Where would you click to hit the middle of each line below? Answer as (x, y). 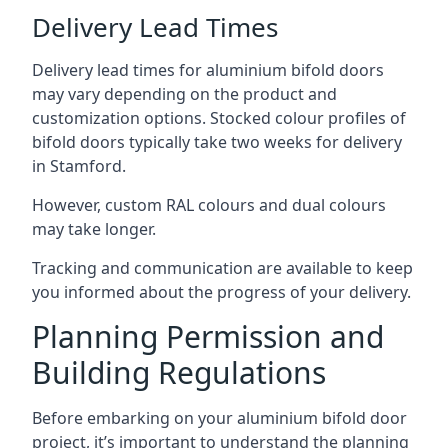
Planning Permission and (208, 336)
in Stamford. (79, 166)
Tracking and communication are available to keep (222, 268)
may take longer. (94, 229)
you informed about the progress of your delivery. (221, 292)
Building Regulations (179, 372)
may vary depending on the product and (184, 94)
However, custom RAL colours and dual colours (209, 205)
